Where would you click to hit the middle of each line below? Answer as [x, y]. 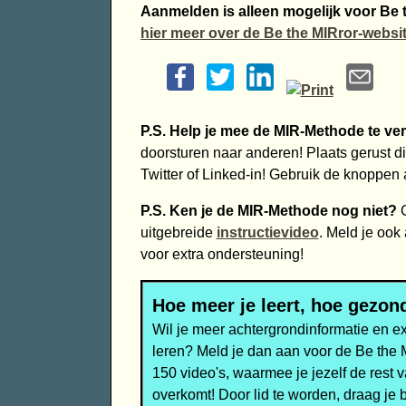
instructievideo [267, 233]
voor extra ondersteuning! [222, 255]
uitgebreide [178, 233]
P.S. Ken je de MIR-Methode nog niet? [268, 211]
